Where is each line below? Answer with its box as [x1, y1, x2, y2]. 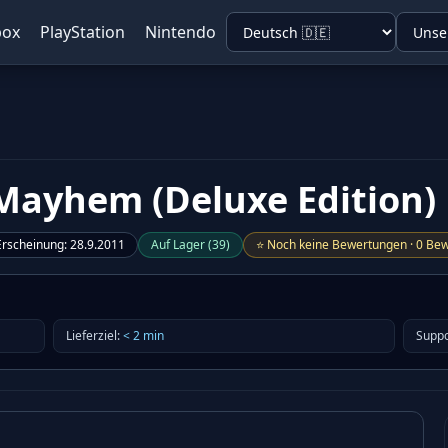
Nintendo [145, 21, 216, 43]
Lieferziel [65, 327, 117, 344]
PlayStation [40, 21, 125, 43]
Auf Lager [151, 236, 205, 253]
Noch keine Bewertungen [267, 236, 407, 253]
